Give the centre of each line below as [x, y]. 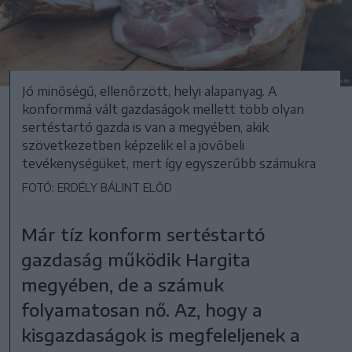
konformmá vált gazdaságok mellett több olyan [163, 109]
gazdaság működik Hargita [136, 259]
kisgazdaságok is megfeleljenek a [161, 334]
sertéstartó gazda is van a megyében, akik [145, 127]
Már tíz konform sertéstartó [143, 234]
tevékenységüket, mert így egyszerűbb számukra [169, 163]
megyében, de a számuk [123, 284]
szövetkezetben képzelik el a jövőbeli [133, 145]
